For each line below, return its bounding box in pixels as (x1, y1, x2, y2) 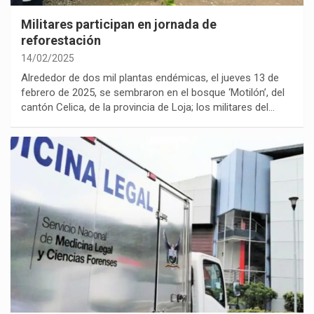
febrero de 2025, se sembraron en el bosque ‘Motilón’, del (21, 86, 285, 100)
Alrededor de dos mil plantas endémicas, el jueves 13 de (21, 71, 279, 85)
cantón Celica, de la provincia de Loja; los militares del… (21, 101, 275, 114)
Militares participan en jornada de (21, 17, 217, 32)
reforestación (21, 33, 101, 48)
